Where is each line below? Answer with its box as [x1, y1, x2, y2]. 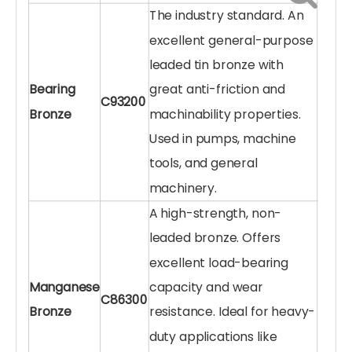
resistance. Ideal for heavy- [148, 302, 316, 321]
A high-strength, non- [148, 204, 282, 222]
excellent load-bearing [148, 253, 288, 272]
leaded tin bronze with [148, 56, 284, 74]
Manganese [28, 278, 101, 296]
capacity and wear [148, 278, 263, 296]
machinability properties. [148, 104, 301, 123]
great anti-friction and [148, 80, 286, 99]
